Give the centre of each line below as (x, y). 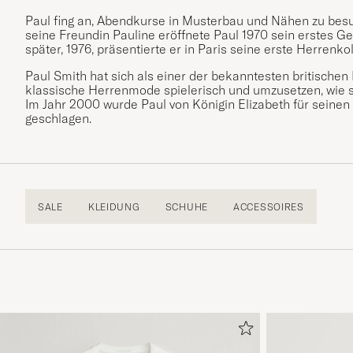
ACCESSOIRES (268, 206)
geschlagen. (58, 119)
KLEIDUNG (114, 206)
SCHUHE (186, 206)
